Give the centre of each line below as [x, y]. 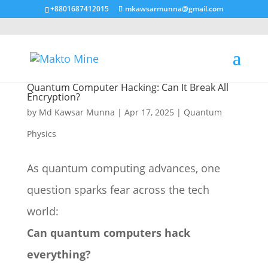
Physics [41, 134]
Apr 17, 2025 [149, 112]
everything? [59, 254]
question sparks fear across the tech [118, 190]
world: [42, 211]
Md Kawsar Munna [77, 112]
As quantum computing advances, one [123, 168]
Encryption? [53, 97]
